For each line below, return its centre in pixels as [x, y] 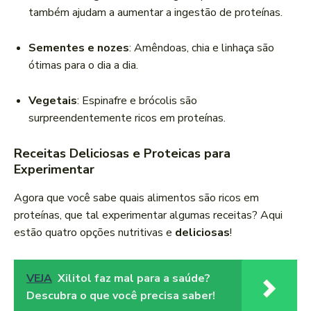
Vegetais [53, 101]
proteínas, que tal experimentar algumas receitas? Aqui [148, 216]
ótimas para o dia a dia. [83, 66]
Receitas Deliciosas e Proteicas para [122, 154]
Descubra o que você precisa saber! [121, 296]
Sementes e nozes [79, 48]
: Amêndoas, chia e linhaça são [202, 48]
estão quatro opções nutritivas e [94, 233]
